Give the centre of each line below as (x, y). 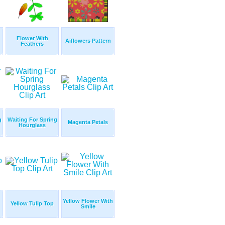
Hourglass (32, 125)
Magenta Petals (88, 122)
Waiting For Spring (32, 120)
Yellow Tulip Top (32, 204)
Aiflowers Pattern (88, 41)
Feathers (32, 44)
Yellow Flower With (88, 201)
